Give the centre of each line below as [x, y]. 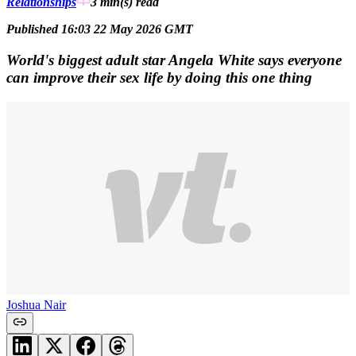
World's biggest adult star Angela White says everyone [174, 60]
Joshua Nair [36, 304]
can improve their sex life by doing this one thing [159, 77]
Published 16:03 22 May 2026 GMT [100, 29]
